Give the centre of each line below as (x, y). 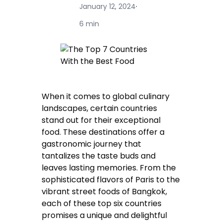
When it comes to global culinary (106, 97)
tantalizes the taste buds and (99, 156)
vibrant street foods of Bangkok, (105, 192)
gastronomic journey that (92, 144)
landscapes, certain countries (100, 109)
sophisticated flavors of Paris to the (111, 180)
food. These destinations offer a (103, 132)
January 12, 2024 (108, 6)
